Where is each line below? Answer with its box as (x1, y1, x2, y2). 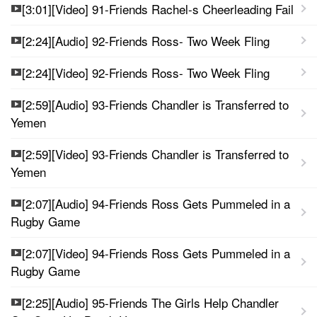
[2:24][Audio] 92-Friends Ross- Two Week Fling (22, 31, 270, 50)
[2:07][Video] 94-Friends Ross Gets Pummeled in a (22, 243, 290, 262)
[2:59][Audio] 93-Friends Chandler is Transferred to (22, 95, 289, 113)
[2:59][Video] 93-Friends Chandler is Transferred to (22, 144, 289, 163)
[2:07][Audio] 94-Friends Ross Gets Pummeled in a (22, 194, 290, 212)
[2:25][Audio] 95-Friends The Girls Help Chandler (22, 293, 279, 311)
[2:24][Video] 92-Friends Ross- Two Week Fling (22, 63, 270, 81)
